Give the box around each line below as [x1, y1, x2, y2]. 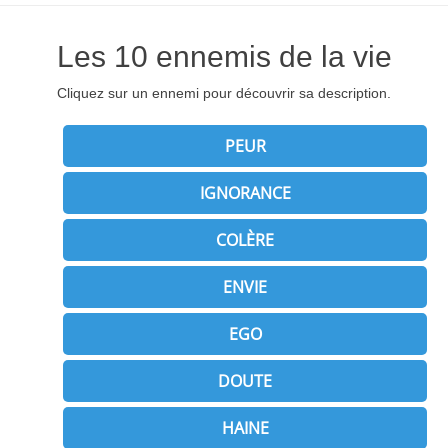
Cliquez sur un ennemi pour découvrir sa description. [57, 85, 391, 102]
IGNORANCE [199, 182, 291, 205]
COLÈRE [216, 229, 274, 252]
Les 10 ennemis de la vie [56, 40, 392, 74]
